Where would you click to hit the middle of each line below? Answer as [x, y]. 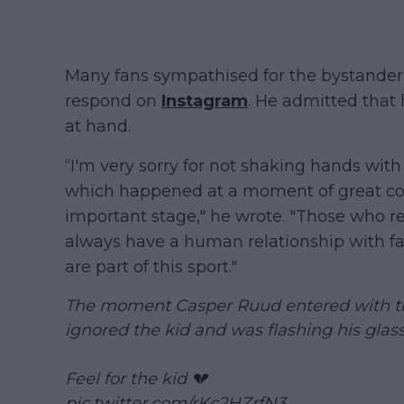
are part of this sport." [151, 267]
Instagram [205, 101]
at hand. [98, 127]
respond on [113, 101]
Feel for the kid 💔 [136, 379]
